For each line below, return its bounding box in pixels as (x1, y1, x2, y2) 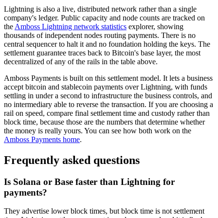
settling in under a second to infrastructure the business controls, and (4, 91, 212, 100)
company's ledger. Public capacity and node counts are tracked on (4, 13, 205, 22)
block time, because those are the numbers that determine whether (4, 117, 205, 126)
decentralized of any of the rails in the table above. (4, 57, 158, 66)
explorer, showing (127, 22, 183, 31)
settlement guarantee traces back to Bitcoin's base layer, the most (4, 48, 200, 57)
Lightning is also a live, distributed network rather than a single (4, 4, 197, 13)
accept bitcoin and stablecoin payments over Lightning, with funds (4, 82, 207, 91)
